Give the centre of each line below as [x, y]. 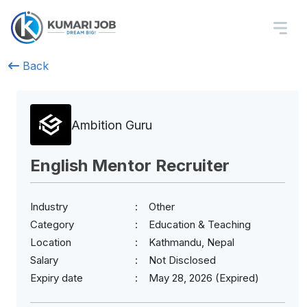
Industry [49, 207]
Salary [44, 260]
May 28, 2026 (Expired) [204, 278]
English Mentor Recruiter [130, 165]
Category [52, 224]
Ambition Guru [112, 125]
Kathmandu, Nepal [192, 242]
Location [51, 242]
